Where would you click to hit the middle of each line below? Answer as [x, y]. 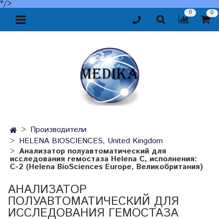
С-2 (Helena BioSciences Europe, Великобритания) [106, 167]
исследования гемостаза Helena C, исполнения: [103, 159]
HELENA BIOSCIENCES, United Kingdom [91, 141]
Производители [58, 130]
